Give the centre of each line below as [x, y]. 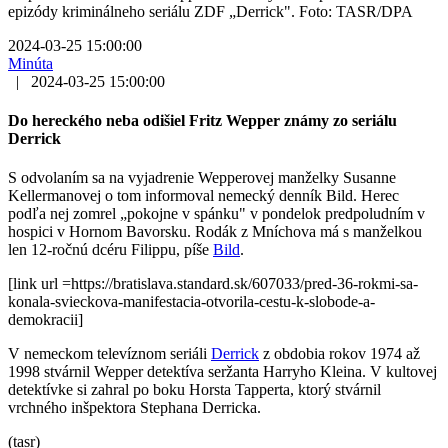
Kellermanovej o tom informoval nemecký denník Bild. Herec [203, 196]
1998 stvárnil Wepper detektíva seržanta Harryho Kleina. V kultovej [222, 372]
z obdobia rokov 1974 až [339, 354]
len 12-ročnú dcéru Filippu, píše [110, 250]
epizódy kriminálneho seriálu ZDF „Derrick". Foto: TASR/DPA [210, 11]
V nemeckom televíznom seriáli [109, 354]
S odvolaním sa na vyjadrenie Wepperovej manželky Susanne [202, 178]
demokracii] [45, 320]
